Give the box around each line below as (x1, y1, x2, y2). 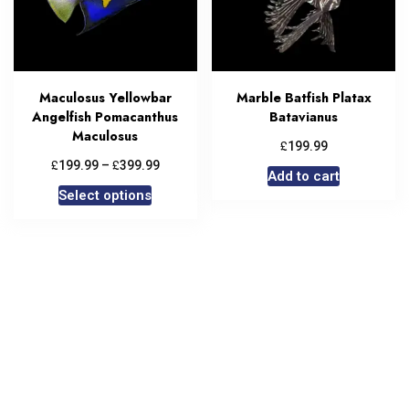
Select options (58, 187, 152, 204)
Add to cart (267, 168, 341, 185)
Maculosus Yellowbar (38, 89, 172, 108)
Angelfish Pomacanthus (32, 108, 179, 127)
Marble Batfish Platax (236, 89, 372, 108)
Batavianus (269, 108, 339, 127)
